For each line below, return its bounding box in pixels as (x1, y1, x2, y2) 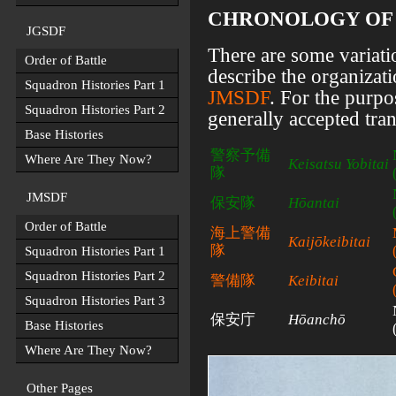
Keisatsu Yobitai (288, 156, 389, 172)
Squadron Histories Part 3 (25, 293, 165, 308)
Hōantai (288, 194, 339, 211)
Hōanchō (288, 311, 346, 328)
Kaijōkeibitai (288, 233, 370, 250)
